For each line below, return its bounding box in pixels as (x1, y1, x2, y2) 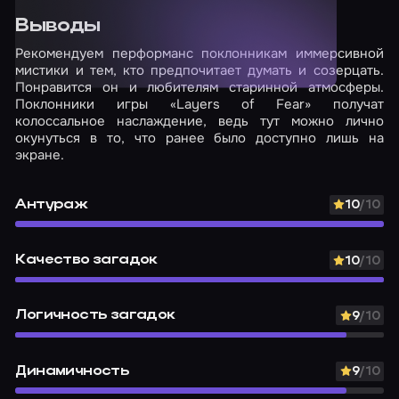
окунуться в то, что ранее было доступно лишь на (15, 128, 384, 147)
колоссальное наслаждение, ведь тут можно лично (15, 111, 384, 130)
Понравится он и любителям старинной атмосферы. (15, 77, 384, 96)
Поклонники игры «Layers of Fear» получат (15, 94, 384, 113)
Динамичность (15, 363, 130, 379)
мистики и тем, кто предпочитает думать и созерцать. (15, 61, 384, 79)
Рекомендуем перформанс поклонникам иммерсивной (15, 44, 384, 62)
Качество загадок (15, 253, 158, 268)
